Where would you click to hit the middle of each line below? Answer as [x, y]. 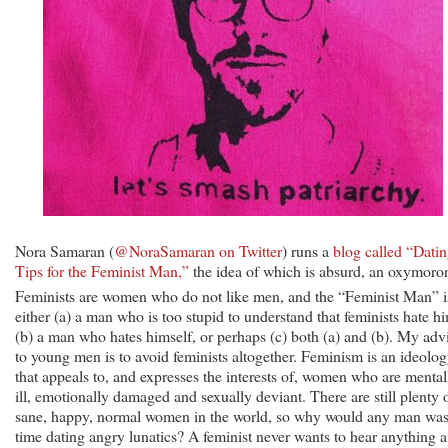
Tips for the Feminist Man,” [102, 270]
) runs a [307, 250]
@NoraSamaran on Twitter [198, 250]
